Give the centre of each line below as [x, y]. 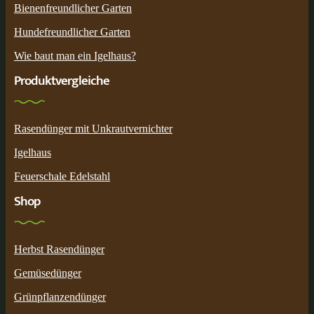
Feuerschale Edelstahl [62, 176]
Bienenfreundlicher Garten [73, 8]
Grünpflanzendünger [60, 296]
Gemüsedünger [48, 273]
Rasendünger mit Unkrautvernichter [93, 128]
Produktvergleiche [62, 81]
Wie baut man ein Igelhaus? [75, 55]
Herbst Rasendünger [59, 249]
